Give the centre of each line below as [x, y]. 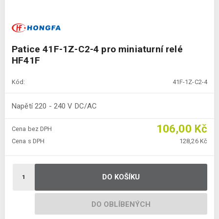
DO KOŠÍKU [121, 177]
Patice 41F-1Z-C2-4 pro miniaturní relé [97, 49]
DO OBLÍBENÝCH [121, 205]
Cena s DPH [28, 141]
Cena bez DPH [32, 129]
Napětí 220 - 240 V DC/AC [55, 106]
